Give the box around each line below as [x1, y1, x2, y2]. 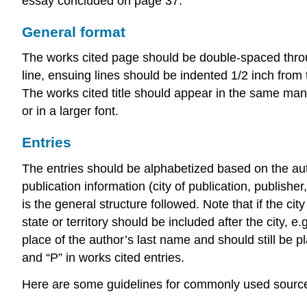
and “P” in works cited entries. [22, 250, 184, 265]
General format [22, 23, 125, 40]
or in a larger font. [22, 104, 119, 119]
